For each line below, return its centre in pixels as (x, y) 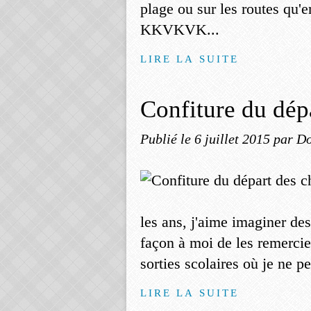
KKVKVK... (180, 30)
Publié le (167, 139)
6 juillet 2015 (234, 139)
